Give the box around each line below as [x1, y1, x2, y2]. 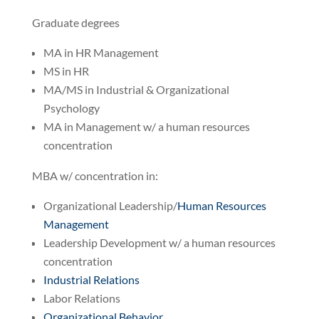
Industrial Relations [43, 272, 140, 286]
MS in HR [43, 63, 89, 78]
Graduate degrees [31, 15, 120, 29]
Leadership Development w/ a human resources [43, 235, 276, 249]
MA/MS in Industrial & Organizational [43, 82, 229, 96]
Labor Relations [43, 291, 120, 305]
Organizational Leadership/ [43, 198, 177, 212]
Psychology [43, 100, 100, 115]
